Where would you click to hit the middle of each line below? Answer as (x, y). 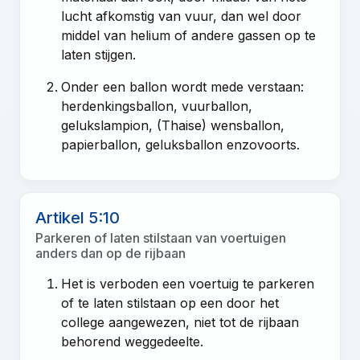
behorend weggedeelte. (133, 341)
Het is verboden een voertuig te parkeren (188, 283)
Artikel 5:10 (78, 217)
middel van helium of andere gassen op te (189, 35)
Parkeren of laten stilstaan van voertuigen (161, 237)
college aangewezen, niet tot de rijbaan (180, 322)
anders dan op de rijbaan (111, 253)
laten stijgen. (99, 54)
